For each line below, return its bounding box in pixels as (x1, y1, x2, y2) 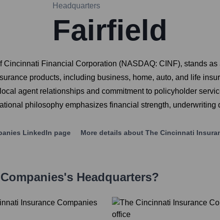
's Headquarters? (64, 170, 159, 184)
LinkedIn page (21, 129, 71, 137)
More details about (81, 129, 143, 137)
